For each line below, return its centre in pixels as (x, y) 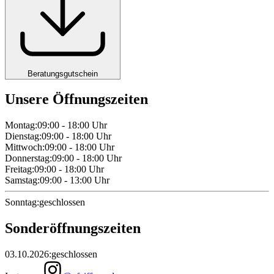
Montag (20, 125)
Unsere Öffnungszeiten (76, 99)
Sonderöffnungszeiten (73, 228)
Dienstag (22, 136)
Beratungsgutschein (63, 73)
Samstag (21, 180)
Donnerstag (27, 158)
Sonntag (21, 202)
